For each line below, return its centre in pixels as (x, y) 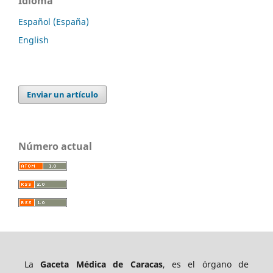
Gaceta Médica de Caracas (101, 264)
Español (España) (54, 21)
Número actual (55, 147)
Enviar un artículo (63, 95)
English (34, 40)
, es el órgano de (206, 264)
